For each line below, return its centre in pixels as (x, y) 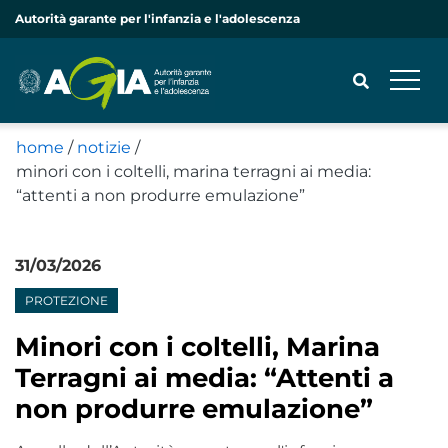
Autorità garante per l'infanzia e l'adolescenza (157, 18)
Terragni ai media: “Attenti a (204, 378)
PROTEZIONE (66, 300)
